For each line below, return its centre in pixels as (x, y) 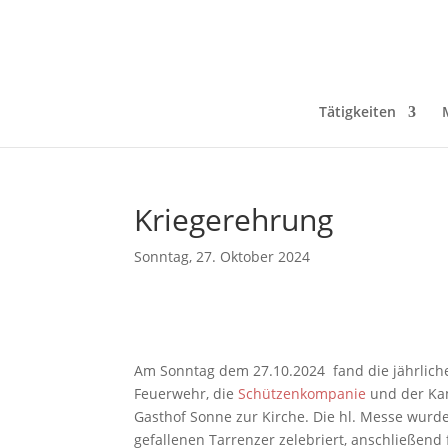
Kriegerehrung (234, 219)
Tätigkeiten (357, 111)
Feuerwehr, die (186, 394)
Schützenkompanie (302, 394)
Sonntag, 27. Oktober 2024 (222, 256)
